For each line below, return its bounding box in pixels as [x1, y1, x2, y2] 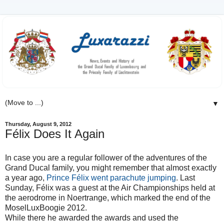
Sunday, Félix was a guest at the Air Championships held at [5, 183, 215, 192]
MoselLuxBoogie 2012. [5, 203, 87, 212]
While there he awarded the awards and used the [5, 213, 178, 222]
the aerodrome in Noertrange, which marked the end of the [5, 193, 210, 202]
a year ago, [5, 173, 46, 182]
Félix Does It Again [5, 127, 104, 141]
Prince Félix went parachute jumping [46, 173, 176, 182]
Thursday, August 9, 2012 [5, 121, 71, 127]
